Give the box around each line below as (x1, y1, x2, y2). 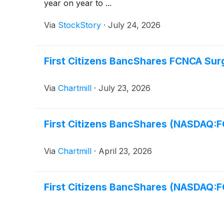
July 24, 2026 (108, 19, 160, 30)
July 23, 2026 (98, 82, 150, 93)
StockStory (58, 19, 101, 30)
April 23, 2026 (98, 145, 152, 156)
